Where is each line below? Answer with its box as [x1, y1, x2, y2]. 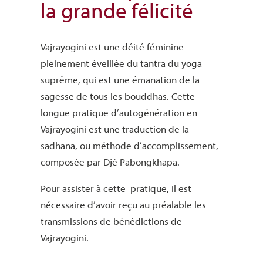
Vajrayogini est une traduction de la [40, 123, 189, 136]
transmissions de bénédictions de [40, 215, 182, 228]
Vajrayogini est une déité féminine [40, 41, 184, 53]
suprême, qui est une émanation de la [40, 73, 200, 86]
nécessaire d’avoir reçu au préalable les [40, 198, 206, 211]
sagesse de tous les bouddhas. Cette [40, 90, 195, 103]
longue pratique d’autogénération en [40, 106, 197, 119]
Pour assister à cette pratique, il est [40, 182, 191, 195]
